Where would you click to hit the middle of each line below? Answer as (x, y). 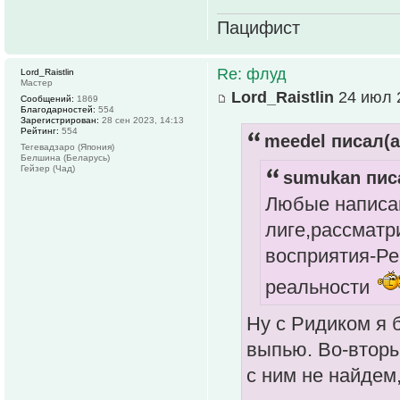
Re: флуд (252, 74)
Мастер (37, 82)
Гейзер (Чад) (48, 168)
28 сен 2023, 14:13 (142, 120)
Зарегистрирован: (60, 120)
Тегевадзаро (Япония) (67, 146)
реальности (320, 287)
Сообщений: (47, 98)
